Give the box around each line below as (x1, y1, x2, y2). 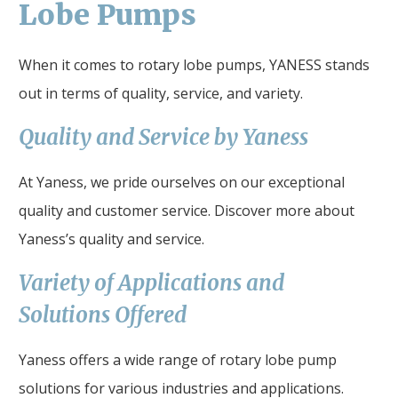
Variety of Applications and (19, 268, 284, 297)
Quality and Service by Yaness (19, 123, 308, 151)
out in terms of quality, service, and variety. (19, 83, 303, 103)
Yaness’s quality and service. (19, 228, 204, 249)
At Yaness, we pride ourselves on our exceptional (19, 171, 345, 192)
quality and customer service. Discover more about (19, 200, 354, 220)
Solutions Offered (19, 300, 187, 329)
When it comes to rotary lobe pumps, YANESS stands (19, 54, 370, 75)
